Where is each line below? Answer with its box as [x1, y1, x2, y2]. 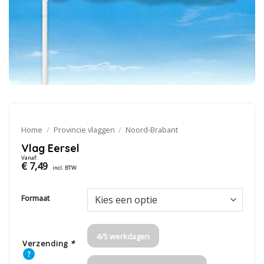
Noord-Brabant [126, 124, 179, 135]
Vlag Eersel [21, 141, 80, 154]
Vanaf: [21, 153, 38, 161]
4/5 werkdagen [96, 231, 150, 242]
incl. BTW [52, 163, 77, 171]
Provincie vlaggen [53, 124, 115, 135]
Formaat [21, 192, 49, 203]
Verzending [22, 237, 70, 249]
